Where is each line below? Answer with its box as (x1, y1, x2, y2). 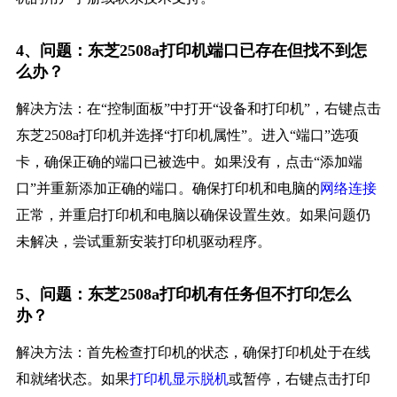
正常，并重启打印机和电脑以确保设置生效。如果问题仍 (15, 207, 370, 223)
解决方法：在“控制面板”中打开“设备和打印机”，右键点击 (15, 101, 381, 117)
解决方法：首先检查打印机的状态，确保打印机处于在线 (15, 345, 370, 361)
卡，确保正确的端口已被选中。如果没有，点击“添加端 (15, 154, 362, 170)
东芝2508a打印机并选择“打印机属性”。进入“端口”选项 (15, 128, 359, 144)
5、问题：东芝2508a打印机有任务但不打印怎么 (15, 285, 351, 304)
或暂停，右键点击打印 (228, 371, 370, 387)
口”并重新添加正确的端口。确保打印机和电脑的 (15, 181, 320, 197)
